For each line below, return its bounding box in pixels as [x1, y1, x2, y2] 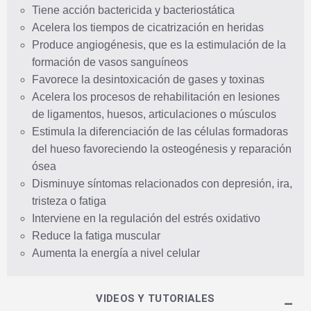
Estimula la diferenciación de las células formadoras [32, 125, 288, 137]
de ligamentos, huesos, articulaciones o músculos [32, 108, 276, 120]
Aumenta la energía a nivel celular [32, 246, 200, 259]
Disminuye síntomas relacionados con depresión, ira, [32, 177, 292, 190]
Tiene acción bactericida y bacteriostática [32, 3, 235, 16]
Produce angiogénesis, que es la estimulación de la [32, 38, 286, 51]
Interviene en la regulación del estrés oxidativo [32, 212, 260, 224]
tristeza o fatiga [32, 194, 106, 207]
